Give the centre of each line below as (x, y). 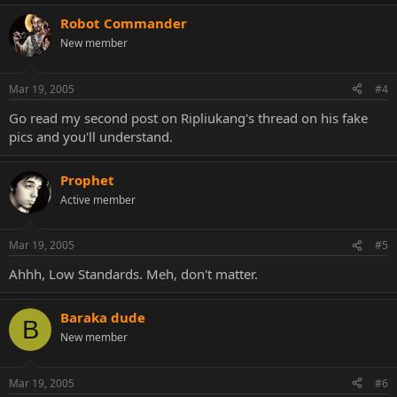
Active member (98, 199)
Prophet (87, 179)
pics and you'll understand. (91, 136)
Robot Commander (124, 23)
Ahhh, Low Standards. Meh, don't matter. (133, 274)
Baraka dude (103, 317)
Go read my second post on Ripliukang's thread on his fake (188, 117)
